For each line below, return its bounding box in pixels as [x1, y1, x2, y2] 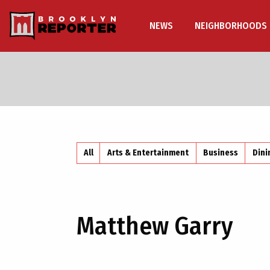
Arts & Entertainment [107, 148, 189, 158]
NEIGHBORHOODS [195, 20, 267, 31]
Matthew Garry [77, 211, 233, 241]
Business [203, 148, 238, 158]
